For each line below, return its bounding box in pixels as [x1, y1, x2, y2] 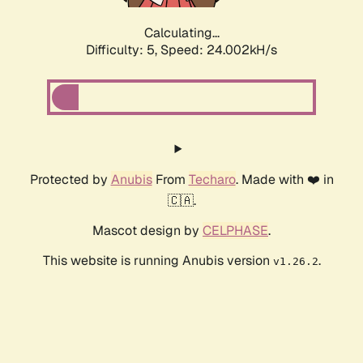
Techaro [188, 171, 236, 189]
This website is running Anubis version [42, 252, 273, 270]
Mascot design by [92, 222, 203, 240]
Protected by [29, 171, 111, 189]
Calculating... [143, 24, 220, 42]
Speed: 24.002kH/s [160, 41, 277, 59]
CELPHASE [203, 222, 268, 240]
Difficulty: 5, [86, 41, 160, 59]
